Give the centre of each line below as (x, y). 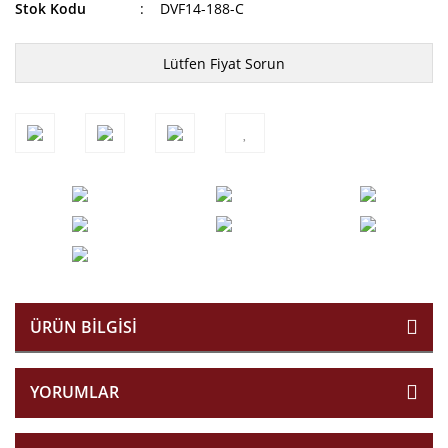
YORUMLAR (74, 392)
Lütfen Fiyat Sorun (224, 63)
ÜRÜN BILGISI (83, 327)
